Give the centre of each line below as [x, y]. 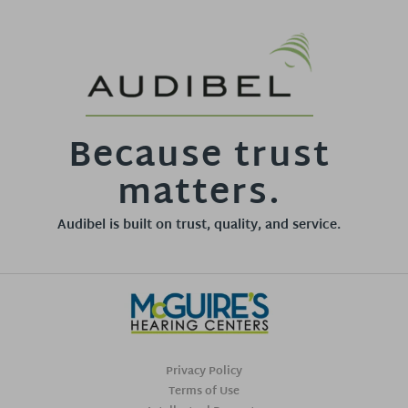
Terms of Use [204, 391]
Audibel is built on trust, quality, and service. [199, 225]
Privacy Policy [204, 371]
